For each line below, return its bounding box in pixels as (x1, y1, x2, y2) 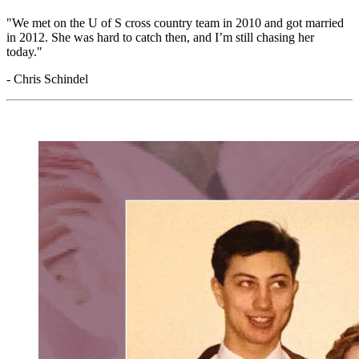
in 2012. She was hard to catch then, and (6, 30, 212, 44)
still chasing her (236, 30, 314, 44)
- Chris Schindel (6, 71, 91, 86)
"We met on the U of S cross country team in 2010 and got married (6, 15, 344, 30)
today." (6, 44, 42, 58)
